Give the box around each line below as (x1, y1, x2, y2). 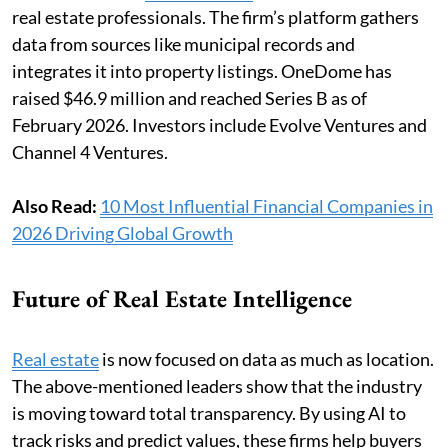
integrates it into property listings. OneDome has (12, 60, 392, 82)
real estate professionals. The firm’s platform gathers (12, 6, 419, 28)
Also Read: (12, 195, 100, 217)
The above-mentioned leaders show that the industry (12, 375, 422, 397)
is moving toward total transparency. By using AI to (12, 402, 406, 424)
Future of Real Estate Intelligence (12, 283, 352, 314)
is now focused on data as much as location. (99, 348, 434, 370)
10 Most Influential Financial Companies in (100, 195, 433, 217)
